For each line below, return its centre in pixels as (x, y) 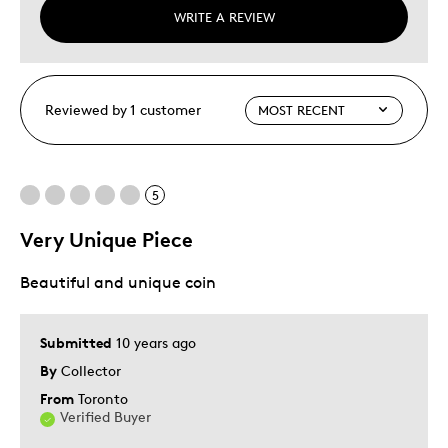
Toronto (103, 399)
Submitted (78, 343)
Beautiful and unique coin (118, 283)
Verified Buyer (105, 417)
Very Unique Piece (106, 240)
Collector (91, 371)
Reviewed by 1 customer (123, 110)
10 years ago (156, 343)
